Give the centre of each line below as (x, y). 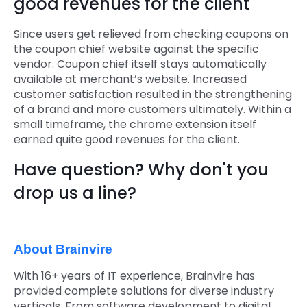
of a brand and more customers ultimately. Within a (152, 109)
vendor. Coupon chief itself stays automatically (140, 64)
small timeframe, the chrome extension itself (135, 124)
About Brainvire (63, 249)
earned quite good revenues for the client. (127, 139)
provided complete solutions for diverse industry (144, 291)
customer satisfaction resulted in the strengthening (153, 94)
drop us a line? (75, 193)
